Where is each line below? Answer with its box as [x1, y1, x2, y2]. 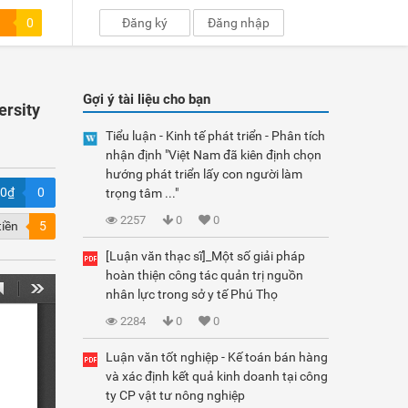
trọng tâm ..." [106, 186, 178, 200]
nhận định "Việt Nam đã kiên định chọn [106, 148, 321, 162]
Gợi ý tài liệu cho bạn [83, 91, 210, 107]
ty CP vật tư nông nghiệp [106, 388, 245, 403]
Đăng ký [122, 15, 168, 30]
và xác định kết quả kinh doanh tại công [106, 369, 328, 383]
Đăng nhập [208, 15, 270, 30]
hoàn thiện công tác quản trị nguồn [106, 268, 303, 282]
